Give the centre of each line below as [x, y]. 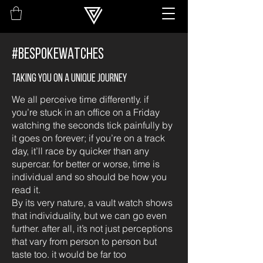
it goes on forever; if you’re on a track [88, 138]
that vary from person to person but [84, 241]
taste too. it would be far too [69, 254]
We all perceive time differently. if [80, 99]
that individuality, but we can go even [89, 215]
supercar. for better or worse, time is [86, 164]
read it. [26, 190]
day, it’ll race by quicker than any [80, 151]
